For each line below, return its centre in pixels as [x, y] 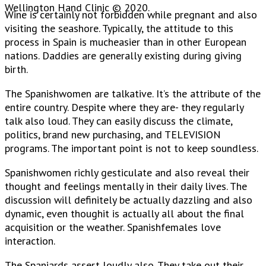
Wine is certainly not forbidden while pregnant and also [131, 14]
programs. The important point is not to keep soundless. [132, 148]
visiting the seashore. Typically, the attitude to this [119, 28]
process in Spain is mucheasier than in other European [126, 42]
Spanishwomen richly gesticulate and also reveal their [127, 172]
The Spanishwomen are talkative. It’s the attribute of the [133, 93]
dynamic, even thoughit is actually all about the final [124, 213]
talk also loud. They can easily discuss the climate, [118, 121]
